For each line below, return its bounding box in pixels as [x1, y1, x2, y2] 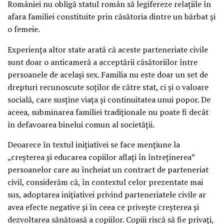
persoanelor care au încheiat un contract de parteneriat [7, 164, 208, 175]
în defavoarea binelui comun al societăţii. [7, 118, 154, 130]
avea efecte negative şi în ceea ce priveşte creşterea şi [7, 201, 199, 213]
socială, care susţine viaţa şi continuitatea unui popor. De [7, 93, 210, 105]
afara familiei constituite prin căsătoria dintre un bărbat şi [7, 10, 215, 22]
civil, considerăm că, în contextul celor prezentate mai [7, 176, 203, 188]
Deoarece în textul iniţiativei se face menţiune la [7, 139, 180, 150]
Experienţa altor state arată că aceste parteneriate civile [7, 43, 208, 55]
